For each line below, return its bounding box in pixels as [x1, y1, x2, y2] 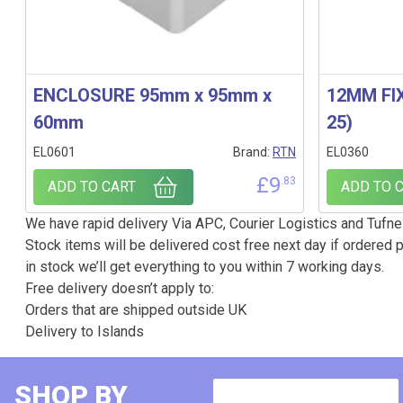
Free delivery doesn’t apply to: [25, 280, 214, 297]
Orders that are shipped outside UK [25, 301, 246, 318]
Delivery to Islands [25, 323, 144, 340]
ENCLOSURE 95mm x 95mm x [33, 85, 272, 106]
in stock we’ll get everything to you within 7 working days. [25, 258, 384, 275]
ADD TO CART [48, 178, 136, 195]
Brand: [233, 145, 273, 159]
